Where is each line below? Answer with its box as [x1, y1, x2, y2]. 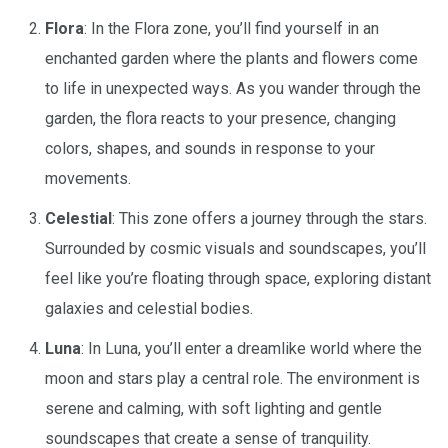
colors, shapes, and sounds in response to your [45, 138, 375, 158]
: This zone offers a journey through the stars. [112, 208, 427, 228]
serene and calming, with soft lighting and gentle [45, 398, 382, 418]
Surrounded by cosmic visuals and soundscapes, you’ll [45, 238, 426, 258]
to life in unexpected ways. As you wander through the [45, 78, 421, 98]
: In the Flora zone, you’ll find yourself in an [84, 18, 379, 38]
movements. [45, 168, 131, 188]
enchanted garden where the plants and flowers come [45, 48, 418, 68]
